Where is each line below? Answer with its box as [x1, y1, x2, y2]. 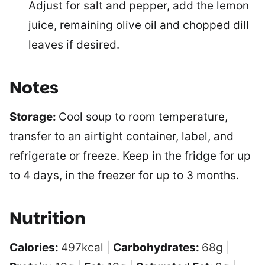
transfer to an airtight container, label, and [9, 130, 234, 143]
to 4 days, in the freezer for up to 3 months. [9, 169, 239, 182]
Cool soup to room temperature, [59, 110, 228, 124]
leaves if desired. [28, 38, 119, 51]
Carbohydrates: [113, 241, 202, 254]
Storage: [9, 110, 59, 124]
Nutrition [9, 207, 86, 230]
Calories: [9, 241, 61, 254]
